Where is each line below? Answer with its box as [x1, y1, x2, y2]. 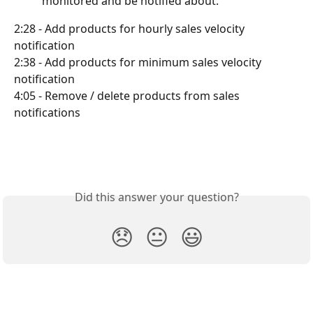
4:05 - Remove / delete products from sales [14, 87, 242, 103]
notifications [14, 104, 80, 120]
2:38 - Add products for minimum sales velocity [14, 54, 264, 70]
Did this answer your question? [74, 189, 239, 205]
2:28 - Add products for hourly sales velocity [14, 20, 247, 36]
